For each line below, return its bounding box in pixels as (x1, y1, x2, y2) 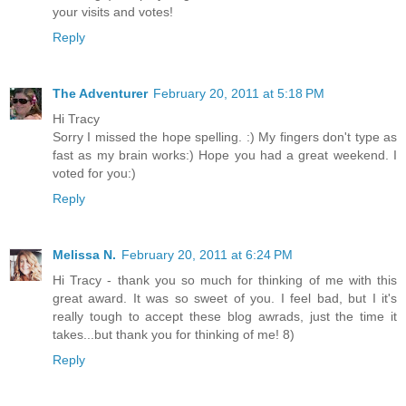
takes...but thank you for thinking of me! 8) (53, 327, 295, 343)
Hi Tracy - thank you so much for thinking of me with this (53, 273, 397, 288)
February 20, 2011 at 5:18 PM (153, 86, 324, 101)
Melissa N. (53, 247, 116, 263)
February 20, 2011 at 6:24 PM (121, 247, 293, 263)
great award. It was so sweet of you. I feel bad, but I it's (53, 291, 397, 306)
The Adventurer (53, 86, 148, 101)
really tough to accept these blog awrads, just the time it (53, 309, 397, 324)
